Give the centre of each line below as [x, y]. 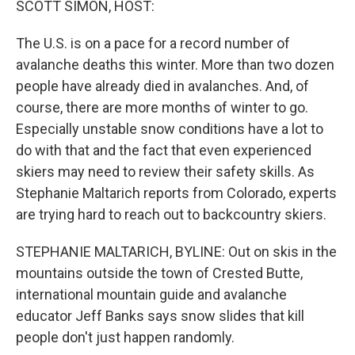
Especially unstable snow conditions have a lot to [170, 129]
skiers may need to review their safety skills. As [165, 172]
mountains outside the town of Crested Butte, [159, 273]
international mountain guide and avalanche [151, 294]
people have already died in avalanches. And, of [162, 86]
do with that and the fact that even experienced [164, 150]
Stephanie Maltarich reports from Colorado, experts [176, 193]
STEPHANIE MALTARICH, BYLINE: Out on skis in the [176, 252]
